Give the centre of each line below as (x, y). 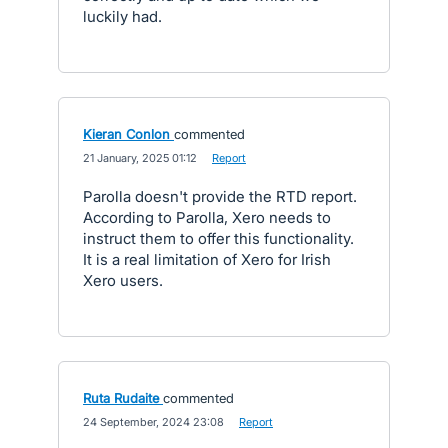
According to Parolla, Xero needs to (207, 217)
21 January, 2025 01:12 (140, 158)
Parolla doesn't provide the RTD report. (220, 196)
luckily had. (122, 16)
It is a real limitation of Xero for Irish (207, 259)
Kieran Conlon (126, 134)
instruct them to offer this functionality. (218, 238)
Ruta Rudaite (121, 398)
